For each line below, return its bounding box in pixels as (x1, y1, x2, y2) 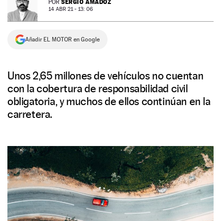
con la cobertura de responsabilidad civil (7, 82, 188, 95)
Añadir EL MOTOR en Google (25, 36, 100, 43)
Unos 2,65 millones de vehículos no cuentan (7, 69, 204, 82)
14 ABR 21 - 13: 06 (48, 6, 93, 12)
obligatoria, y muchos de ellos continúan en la (7, 95, 211, 108)
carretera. (7, 108, 52, 120)
